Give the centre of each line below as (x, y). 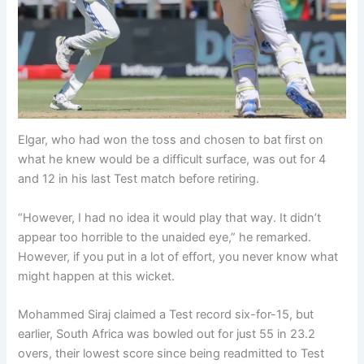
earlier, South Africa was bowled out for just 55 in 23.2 (167, 334)
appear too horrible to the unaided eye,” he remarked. (165, 237)
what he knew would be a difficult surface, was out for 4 (172, 160)
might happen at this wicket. (97, 276)
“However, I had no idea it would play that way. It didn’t (170, 217)
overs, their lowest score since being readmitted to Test (171, 354)
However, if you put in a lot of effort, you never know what (178, 256)
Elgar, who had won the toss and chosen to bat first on (171, 140)
